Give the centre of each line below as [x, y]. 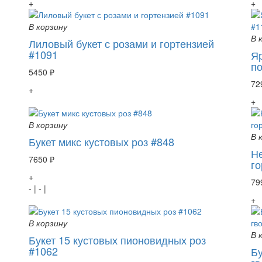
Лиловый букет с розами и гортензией [121, 43]
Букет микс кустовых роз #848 [101, 141]
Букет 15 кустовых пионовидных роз [117, 239]
